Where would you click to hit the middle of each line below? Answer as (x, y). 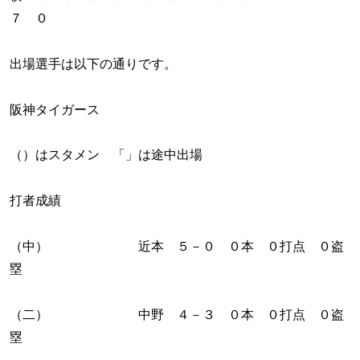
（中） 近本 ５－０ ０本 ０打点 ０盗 (177, 247)
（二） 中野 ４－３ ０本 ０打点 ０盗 (177, 314)
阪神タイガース (55, 109)
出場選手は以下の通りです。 (93, 63)
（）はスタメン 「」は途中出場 (106, 155)
